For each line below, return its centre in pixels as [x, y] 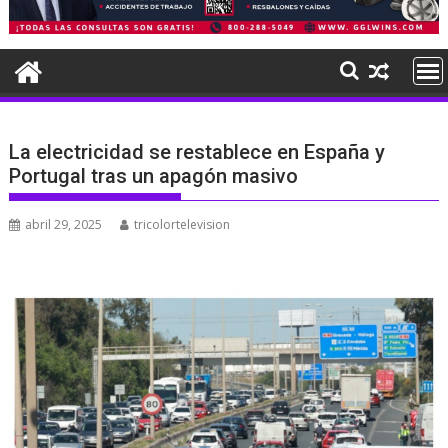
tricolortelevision [182, 224]
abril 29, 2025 [64, 224]
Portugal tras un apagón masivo [154, 175]
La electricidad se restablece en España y [197, 151]
